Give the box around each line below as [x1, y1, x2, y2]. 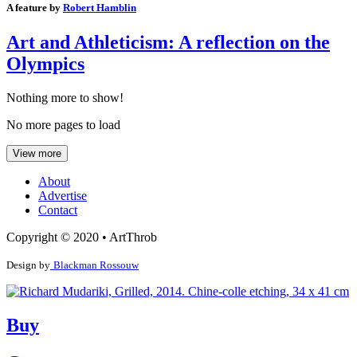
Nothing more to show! [6, 91, 124, 105]
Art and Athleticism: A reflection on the [6, 32, 330, 53]
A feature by [6, 2, 63, 14]
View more [13, 147, 61, 160]
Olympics [6, 53, 84, 75]
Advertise [38, 189, 87, 203]
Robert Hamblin [63, 2, 136, 14]
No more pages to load [6, 118, 120, 132]
